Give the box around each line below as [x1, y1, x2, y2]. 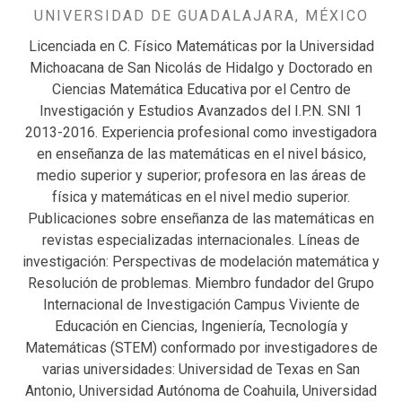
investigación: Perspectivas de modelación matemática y [22, 252, 380, 270]
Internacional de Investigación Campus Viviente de [42, 295, 360, 313]
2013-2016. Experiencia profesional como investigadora [25, 123, 377, 141]
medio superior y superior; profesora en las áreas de [36, 166, 366, 184]
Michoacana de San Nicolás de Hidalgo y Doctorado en [30, 58, 372, 76]
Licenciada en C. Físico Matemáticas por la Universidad [28, 37, 374, 55]
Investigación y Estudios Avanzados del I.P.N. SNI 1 [39, 101, 363, 119]
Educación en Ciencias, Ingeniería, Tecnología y [54, 317, 348, 335]
